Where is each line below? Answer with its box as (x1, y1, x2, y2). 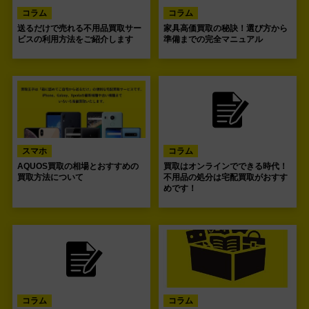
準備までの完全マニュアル (163, 34, 263, 44)
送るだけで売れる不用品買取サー (17, 23, 141, 33)
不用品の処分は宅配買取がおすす (163, 172, 288, 183)
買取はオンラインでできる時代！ (163, 161, 288, 172)
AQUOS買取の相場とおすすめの (17, 161, 139, 172)
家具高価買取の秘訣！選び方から (163, 23, 288, 33)
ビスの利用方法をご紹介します (17, 34, 133, 44)
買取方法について (17, 172, 83, 183)
